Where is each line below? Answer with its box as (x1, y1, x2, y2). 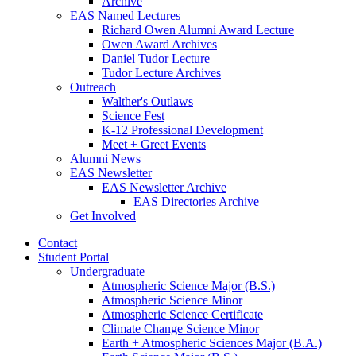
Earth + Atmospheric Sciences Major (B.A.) (102, 336, 322, 350)
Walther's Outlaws (102, 95, 193, 109)
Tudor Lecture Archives (102, 66, 221, 80)
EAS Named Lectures (70, 9, 180, 23)
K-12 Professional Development (102, 123, 263, 137)
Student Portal (38, 250, 109, 265)
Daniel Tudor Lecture (102, 52, 210, 66)
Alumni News (70, 152, 141, 166)
